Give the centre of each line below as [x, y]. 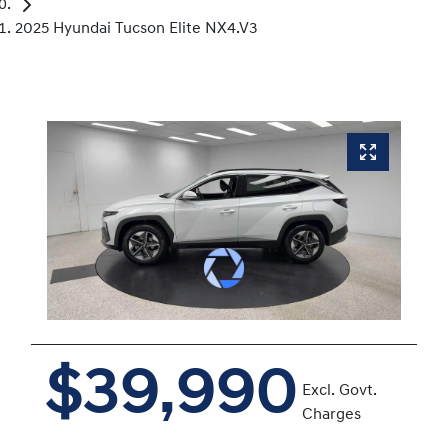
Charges [331, 415]
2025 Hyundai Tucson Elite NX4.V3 [136, 29]
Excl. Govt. [339, 391]
